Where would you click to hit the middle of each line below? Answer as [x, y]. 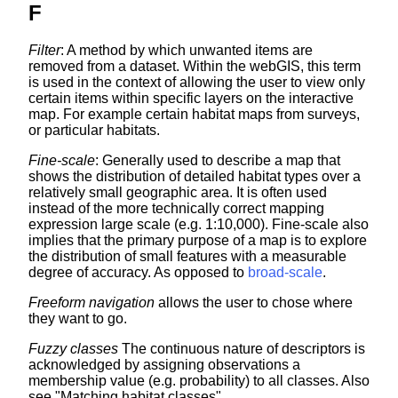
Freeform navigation [92, 302]
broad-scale [285, 272]
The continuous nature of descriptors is [242, 348]
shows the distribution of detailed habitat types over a [195, 176]
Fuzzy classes [73, 348]
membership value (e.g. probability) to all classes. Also [199, 380]
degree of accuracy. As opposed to [138, 272]
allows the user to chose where [254, 302]
